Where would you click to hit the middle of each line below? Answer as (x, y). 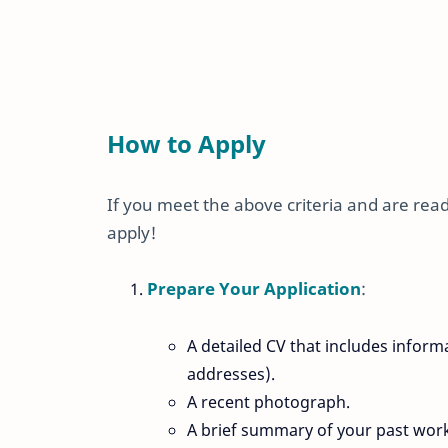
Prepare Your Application (254, 289)
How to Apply (186, 144)
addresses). (231, 373)
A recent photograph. (268, 401)
